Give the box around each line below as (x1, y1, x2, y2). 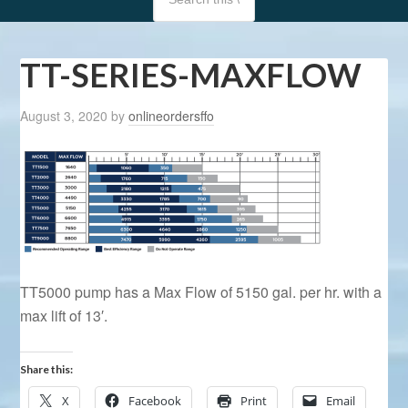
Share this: (20, 362, 74, 376)
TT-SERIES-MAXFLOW (20, 55, 362, 95)
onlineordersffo (128, 107, 215, 125)
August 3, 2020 (20, 107, 108, 125)
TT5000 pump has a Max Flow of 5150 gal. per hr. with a (20, 281, 382, 302)
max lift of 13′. (20, 305, 108, 326)
